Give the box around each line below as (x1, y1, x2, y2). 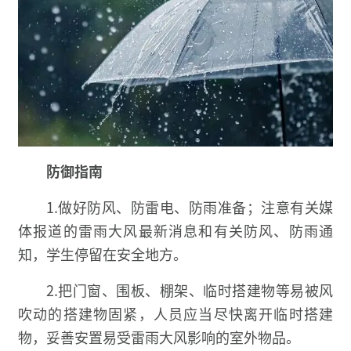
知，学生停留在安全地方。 (18, 244, 187, 265)
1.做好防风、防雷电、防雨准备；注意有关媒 (46, 197, 333, 218)
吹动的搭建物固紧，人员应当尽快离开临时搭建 (18, 303, 333, 324)
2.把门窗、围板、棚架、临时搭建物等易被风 (46, 280, 333, 301)
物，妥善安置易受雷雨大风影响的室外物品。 (18, 327, 300, 348)
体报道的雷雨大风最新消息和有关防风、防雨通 (18, 220, 333, 241)
